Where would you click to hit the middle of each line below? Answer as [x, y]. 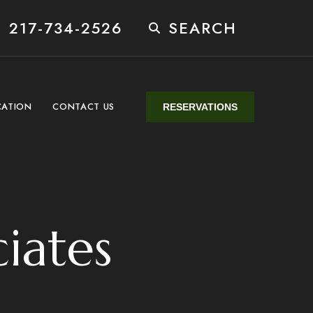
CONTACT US [83, 106]
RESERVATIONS [200, 107]
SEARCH [203, 28]
